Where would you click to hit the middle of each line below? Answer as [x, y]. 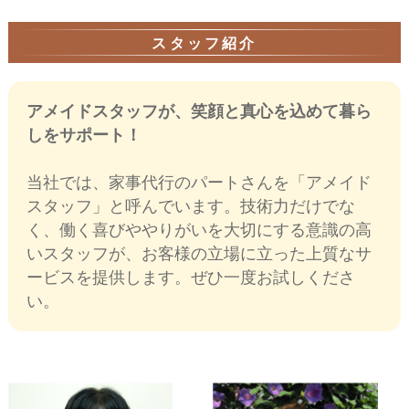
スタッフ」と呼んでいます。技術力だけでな [190, 206]
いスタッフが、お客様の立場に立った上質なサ [199, 253]
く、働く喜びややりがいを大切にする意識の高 [199, 230]
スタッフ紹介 [204, 44]
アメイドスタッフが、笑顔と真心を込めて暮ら [199, 111]
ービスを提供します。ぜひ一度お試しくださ [190, 277]
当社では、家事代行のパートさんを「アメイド [199, 182]
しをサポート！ [84, 135]
